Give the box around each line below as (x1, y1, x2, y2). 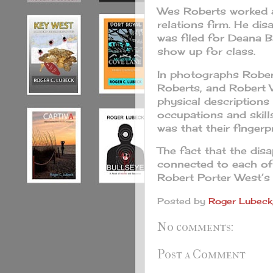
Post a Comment (157, 247, 246, 261)
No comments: (157, 220, 233, 235)
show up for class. (157, 44, 259, 57)
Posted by (157, 196, 208, 207)
